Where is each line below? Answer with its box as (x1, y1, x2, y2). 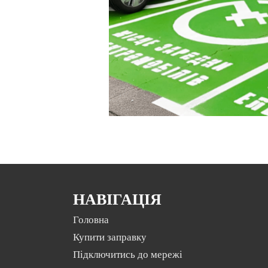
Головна (73, 214, 109, 226)
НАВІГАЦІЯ (73, 191, 162, 209)
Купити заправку (73, 232, 147, 243)
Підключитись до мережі (73, 249, 182, 261)
